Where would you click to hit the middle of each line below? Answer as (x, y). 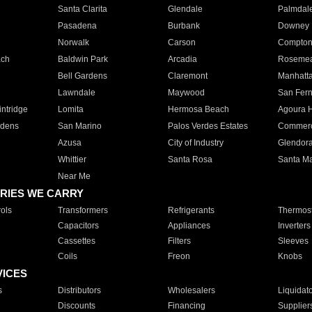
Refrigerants (191, 210)
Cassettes (76, 241)
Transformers (83, 210)
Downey (293, 26)
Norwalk (73, 42)
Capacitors (78, 226)
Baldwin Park (83, 59)
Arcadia (182, 59)
